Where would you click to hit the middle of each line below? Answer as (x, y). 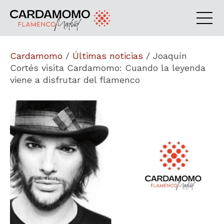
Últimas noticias (108, 56)
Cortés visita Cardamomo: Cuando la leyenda (108, 68)
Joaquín (170, 56)
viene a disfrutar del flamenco (75, 80)
